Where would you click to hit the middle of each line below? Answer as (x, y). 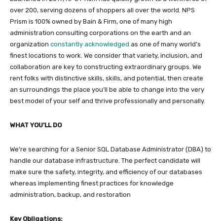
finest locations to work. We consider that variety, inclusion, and (106, 55)
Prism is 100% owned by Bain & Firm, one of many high (91, 21)
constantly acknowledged (90, 44)
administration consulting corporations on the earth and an (100, 33)
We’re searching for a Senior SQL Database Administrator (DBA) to (110, 149)
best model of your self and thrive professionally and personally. (109, 101)
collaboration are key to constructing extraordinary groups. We (106, 67)
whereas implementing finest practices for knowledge (92, 183)
